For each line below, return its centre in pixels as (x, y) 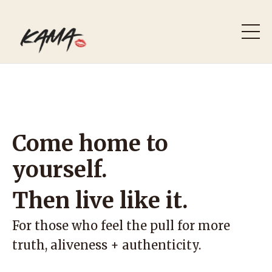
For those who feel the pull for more (121, 226)
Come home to (90, 144)
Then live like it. (100, 201)
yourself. (60, 170)
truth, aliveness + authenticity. (107, 245)
